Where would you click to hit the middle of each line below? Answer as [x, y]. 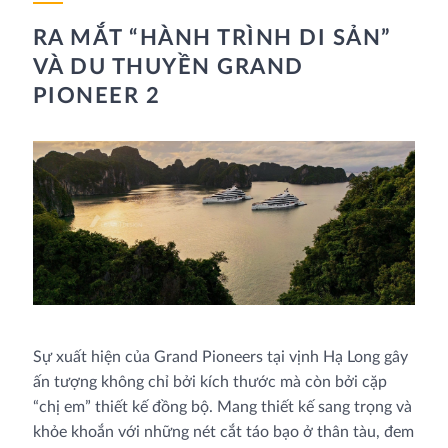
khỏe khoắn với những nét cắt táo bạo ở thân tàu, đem [223, 432]
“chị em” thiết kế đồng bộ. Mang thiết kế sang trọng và [222, 407]
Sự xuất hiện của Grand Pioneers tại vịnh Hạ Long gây [220, 357]
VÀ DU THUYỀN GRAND [168, 66]
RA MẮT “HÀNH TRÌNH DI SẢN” [212, 37]
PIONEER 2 [96, 95]
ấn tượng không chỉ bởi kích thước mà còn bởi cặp [209, 382]
